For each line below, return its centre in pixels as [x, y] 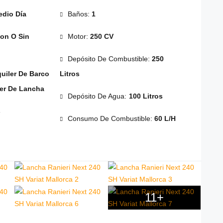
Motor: [79, 37]
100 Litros [146, 96]
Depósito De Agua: [98, 96]
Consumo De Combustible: [111, 119]
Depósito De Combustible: [110, 59]
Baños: [79, 14]
